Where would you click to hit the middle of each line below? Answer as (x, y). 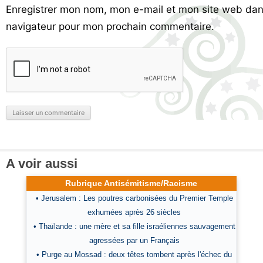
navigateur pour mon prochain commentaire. (110, 26)
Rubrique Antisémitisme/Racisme (131, 183)
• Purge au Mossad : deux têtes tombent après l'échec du (134, 254)
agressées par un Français (134, 240)
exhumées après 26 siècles (134, 212)
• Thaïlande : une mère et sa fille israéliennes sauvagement (134, 226)
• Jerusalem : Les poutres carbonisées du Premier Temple (134, 198)
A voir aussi (42, 163)
